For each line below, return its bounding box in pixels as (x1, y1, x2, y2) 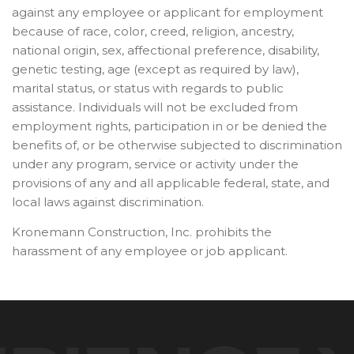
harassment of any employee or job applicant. (12, 243, 288, 259)
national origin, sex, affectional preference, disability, (12, 43, 319, 58)
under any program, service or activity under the (12, 156, 299, 171)
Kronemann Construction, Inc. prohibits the (12, 224, 272, 240)
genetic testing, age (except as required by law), (12, 62, 299, 77)
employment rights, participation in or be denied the (12, 119, 327, 134)
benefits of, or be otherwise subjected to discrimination (12, 137, 342, 153)
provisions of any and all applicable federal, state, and (12, 175, 330, 190)
